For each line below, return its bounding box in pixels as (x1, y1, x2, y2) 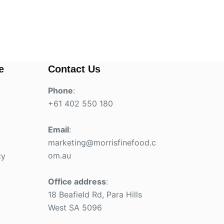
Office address (47, 176, 106, 186)
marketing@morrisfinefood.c (47, 137, 156, 147)
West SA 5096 (47, 202, 102, 212)
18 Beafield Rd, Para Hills (47, 189, 142, 199)
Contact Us (47, 63, 100, 74)
